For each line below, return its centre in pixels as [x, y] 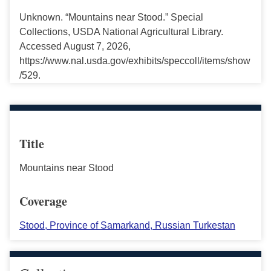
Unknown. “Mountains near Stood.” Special [111, 17]
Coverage [43, 201]
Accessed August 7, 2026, [75, 46]
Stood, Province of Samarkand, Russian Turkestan [127, 225]
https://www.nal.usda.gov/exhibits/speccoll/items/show [135, 61]
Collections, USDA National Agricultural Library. [121, 32]
